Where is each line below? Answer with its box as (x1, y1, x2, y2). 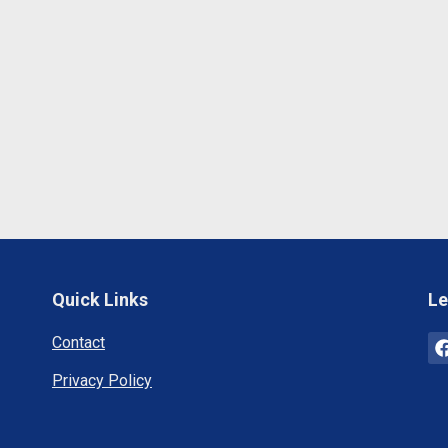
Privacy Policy (51, 371, 152, 390)
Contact (51, 333, 105, 352)
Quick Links (51, 289, 148, 310)
